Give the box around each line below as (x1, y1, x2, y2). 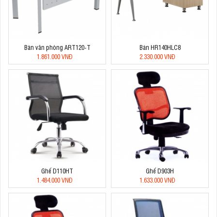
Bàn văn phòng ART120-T (24, 43, 91, 51)
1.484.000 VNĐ (37, 175, 73, 184)
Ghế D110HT (41, 166, 73, 175)
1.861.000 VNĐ (37, 52, 73, 61)
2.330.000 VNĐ (139, 52, 175, 61)
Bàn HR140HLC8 (139, 43, 181, 51)
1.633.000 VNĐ (139, 175, 175, 184)
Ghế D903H (146, 166, 174, 175)
